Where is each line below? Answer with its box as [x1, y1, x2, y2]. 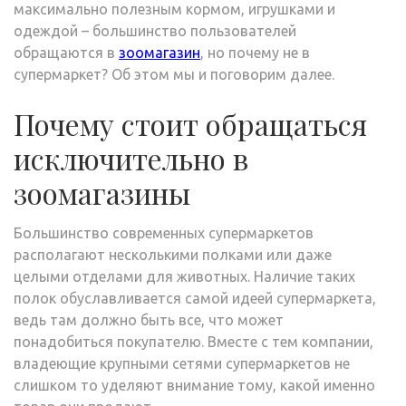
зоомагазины [14, 172, 190, 212]
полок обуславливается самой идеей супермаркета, [14, 289, 376, 306]
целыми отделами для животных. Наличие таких [14, 267, 355, 285]
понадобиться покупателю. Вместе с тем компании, [14, 333, 373, 350]
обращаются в [14, 43, 119, 61]
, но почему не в [200, 43, 310, 61]
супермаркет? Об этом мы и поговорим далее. [14, 65, 334, 82]
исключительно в [14, 138, 248, 178]
